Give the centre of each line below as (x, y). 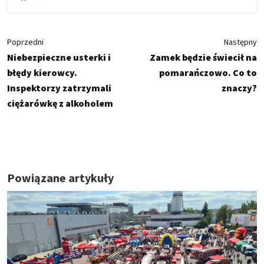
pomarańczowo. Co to (208, 72)
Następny (240, 42)
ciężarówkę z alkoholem (60, 103)
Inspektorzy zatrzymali (59, 88)
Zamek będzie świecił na (203, 57)
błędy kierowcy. (42, 72)
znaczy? (239, 88)
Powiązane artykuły (60, 177)
